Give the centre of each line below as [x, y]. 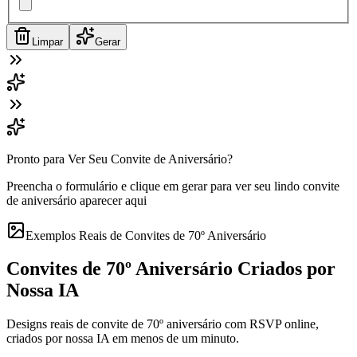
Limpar [47, 41]
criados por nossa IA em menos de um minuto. [123, 339]
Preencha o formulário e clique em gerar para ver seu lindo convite [173, 186]
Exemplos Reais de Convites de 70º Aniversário [146, 235]
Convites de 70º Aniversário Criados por [171, 269]
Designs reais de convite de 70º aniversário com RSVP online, [163, 324]
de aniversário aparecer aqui [76, 200]
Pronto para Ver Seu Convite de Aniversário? [120, 159]
